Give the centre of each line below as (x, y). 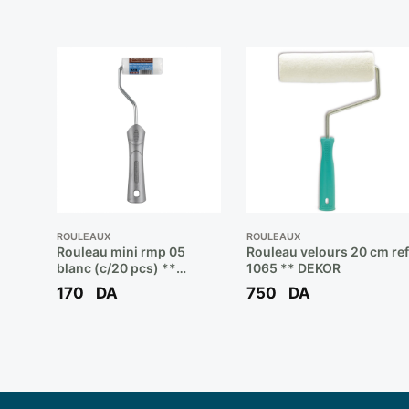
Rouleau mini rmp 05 (121, 252)
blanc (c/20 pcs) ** (116, 268)
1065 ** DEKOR (293, 268)
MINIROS (84, 285)
